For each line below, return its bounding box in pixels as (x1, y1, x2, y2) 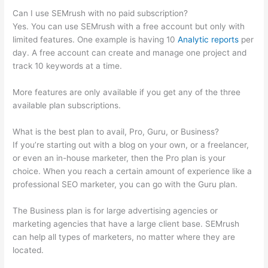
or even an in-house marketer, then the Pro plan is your (13, 153, 226, 163)
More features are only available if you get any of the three (13, 87, 241, 98)
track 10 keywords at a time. (13, 61, 123, 71)
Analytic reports (178, 35, 239, 45)
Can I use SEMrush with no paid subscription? (13, 8, 188, 19)
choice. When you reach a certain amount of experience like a (13, 166, 252, 176)
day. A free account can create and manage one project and (13, 48, 247, 58)
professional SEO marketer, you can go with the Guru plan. (13, 179, 238, 190)
